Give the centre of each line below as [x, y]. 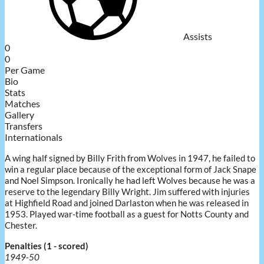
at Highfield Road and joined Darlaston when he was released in [127, 202]
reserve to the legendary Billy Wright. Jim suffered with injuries [127, 191]
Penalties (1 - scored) [47, 245]
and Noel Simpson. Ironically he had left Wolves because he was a [130, 180]
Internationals [34, 137]
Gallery [19, 114]
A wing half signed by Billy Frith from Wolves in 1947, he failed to [130, 158]
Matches [22, 103]
